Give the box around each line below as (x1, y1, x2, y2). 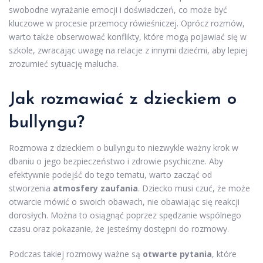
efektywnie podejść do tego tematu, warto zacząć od (9, 168, 212, 180)
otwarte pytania (143, 248, 212, 259)
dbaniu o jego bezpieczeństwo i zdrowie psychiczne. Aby (9, 155, 223, 167)
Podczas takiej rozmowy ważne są (9, 248, 143, 259)
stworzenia (9, 182, 53, 194)
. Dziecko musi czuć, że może (138, 182, 250, 194)
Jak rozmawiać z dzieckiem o (9, 90, 237, 109)
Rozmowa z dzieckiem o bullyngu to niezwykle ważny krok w (9, 141, 238, 153)
